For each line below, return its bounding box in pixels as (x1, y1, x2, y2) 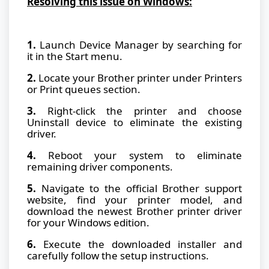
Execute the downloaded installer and (36, 237, 242, 251)
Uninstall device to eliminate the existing (27, 115, 242, 129)
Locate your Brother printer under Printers (36, 70, 242, 85)
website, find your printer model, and (27, 192, 242, 207)
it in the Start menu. (27, 49, 122, 63)
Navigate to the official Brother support (36, 181, 242, 195)
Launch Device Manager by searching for (36, 37, 242, 52)
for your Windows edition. (27, 215, 150, 229)
